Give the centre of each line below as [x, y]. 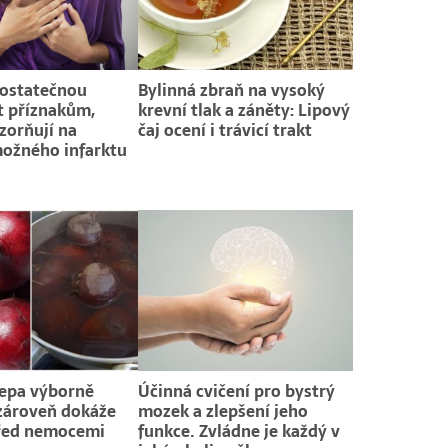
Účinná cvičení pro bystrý [237, 391]
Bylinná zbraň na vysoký [232, 90]
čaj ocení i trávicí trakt [225, 130]
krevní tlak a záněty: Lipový [244, 110]
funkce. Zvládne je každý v [239, 431]
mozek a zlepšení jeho [223, 411]
